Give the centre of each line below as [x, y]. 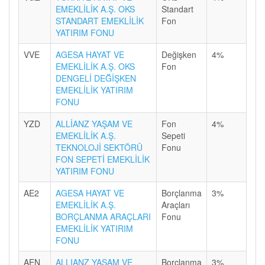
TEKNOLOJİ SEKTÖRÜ [99, 147]
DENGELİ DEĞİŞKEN [96, 78]
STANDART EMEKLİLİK [100, 21]
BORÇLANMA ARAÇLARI [103, 216]
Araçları [176, 205]
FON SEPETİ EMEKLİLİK [103, 159]
